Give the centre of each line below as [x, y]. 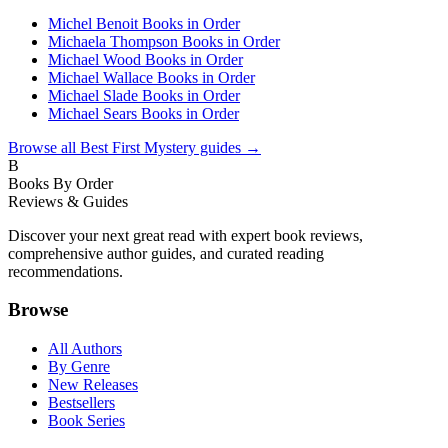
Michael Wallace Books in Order [151, 77]
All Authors [85, 349]
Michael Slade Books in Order [144, 95]
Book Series [86, 421]
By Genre [79, 367]
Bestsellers [81, 403]
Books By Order [60, 183]
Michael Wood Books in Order [145, 59]
